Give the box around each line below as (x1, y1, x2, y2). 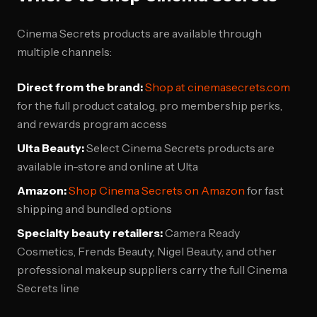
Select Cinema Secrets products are (84, 141, 275, 155)
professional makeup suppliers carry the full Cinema (17, 263, 287, 277)
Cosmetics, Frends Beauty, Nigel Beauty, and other (17, 244, 277, 258)
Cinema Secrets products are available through (17, 26, 262, 40)
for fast (245, 183, 284, 197)
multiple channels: (17, 45, 112, 59)
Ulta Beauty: (17, 141, 84, 155)
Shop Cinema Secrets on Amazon (69, 183, 245, 197)
